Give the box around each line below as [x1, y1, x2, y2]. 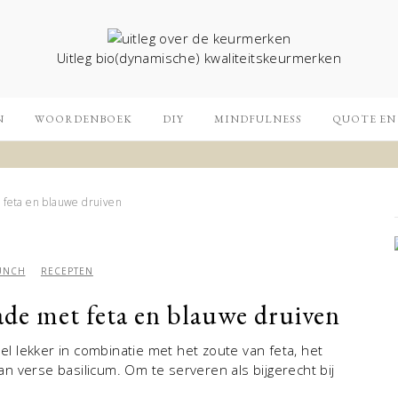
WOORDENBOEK [35, 112, 132, 126]
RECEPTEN [40, 265, 93, 277]
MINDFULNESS [214, 112, 302, 126]
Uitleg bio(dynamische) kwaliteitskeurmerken [56, 49, 342, 67]
